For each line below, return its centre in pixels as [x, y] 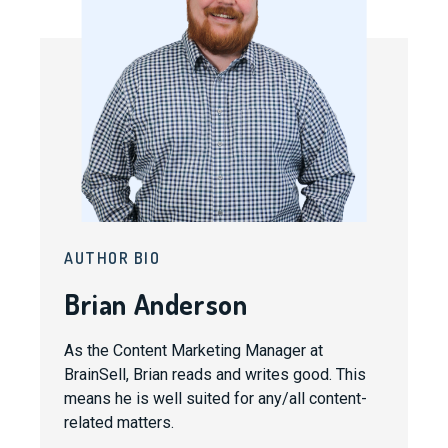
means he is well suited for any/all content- [215, 398]
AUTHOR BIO [112, 258]
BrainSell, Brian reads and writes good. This [215, 374]
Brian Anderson [156, 304]
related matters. [119, 422]
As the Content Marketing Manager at [193, 350]
